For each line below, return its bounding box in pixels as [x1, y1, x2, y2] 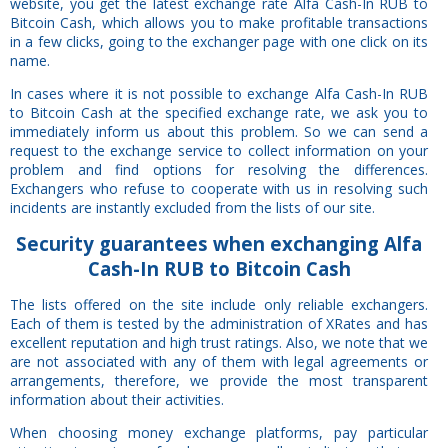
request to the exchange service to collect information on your [10, 140, 428, 160]
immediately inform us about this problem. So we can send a [10, 121, 428, 141]
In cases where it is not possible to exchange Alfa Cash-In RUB [10, 83, 428, 103]
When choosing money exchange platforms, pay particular [10, 422, 428, 442]
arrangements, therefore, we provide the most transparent [10, 370, 428, 390]
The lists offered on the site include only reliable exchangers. [10, 294, 428, 314]
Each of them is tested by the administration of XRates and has [10, 313, 428, 333]
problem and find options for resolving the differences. [10, 159, 428, 179]
